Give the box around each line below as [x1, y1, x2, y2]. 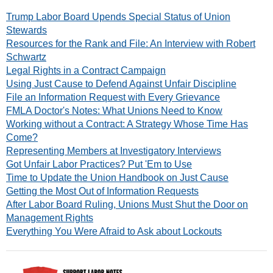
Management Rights [6, 213, 93, 224]
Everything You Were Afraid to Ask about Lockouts [6, 226, 222, 237]
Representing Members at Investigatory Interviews [6, 146, 221, 157]
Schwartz [6, 52, 46, 63]
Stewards [6, 25, 47, 36]
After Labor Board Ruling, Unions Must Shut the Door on [6, 199, 248, 210]
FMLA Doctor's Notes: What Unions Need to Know [6, 105, 222, 116]
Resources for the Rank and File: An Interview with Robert [6, 38, 255, 49]
